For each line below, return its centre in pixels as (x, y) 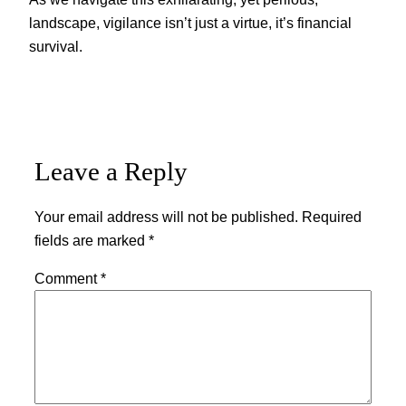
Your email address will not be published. (166, 216)
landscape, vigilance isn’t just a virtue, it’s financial (190, 22)
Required (332, 216)
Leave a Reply (111, 172)
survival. (56, 46)
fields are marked (92, 240)
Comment (68, 278)
